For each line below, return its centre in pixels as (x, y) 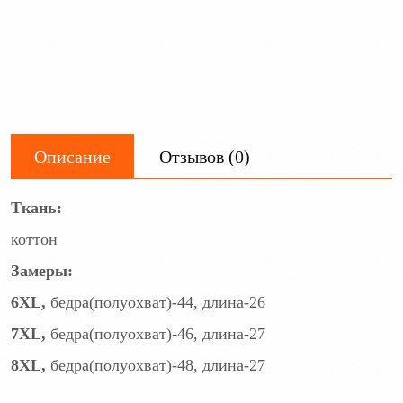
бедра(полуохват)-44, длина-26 (158, 302)
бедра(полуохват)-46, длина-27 (158, 333)
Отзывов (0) (205, 156)
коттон (34, 239)
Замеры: (42, 270)
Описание (72, 156)
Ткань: (36, 207)
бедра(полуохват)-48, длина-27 (158, 365)
